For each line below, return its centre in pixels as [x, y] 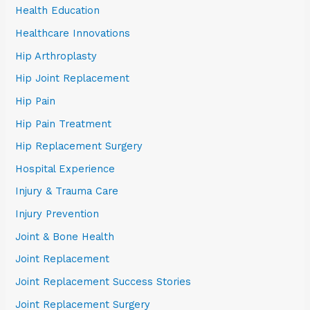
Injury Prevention [57, 214]
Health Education [58, 11]
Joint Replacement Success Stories [103, 282]
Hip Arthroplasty [56, 56]
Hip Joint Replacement [73, 79]
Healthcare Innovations [73, 33]
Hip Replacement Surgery [79, 146]
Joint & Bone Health [65, 236]
